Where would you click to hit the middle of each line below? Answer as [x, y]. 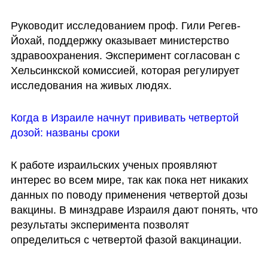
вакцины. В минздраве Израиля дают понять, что [134, 210]
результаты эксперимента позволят [100, 225]
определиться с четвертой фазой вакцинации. [127, 240]
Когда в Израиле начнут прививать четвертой [124, 118]
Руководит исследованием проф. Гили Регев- [125, 26]
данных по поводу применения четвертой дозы [129, 195]
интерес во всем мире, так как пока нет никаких [129, 180]
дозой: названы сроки [65, 133]
